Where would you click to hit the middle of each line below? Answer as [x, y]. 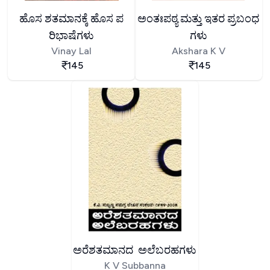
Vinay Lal [72, 51]
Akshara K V [198, 51]
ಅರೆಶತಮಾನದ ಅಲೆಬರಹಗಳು [135, 250]
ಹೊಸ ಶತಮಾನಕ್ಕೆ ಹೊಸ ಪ [72, 18]
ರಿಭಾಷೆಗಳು [72, 35]
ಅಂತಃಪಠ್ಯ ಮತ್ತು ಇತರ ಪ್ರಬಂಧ [199, 18]
